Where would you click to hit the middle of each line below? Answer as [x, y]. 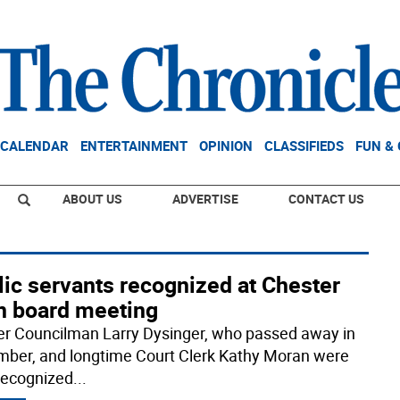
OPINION [226, 146]
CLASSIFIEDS [304, 146]
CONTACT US [326, 199]
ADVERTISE [205, 199]
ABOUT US [92, 199]
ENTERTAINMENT [134, 146]
